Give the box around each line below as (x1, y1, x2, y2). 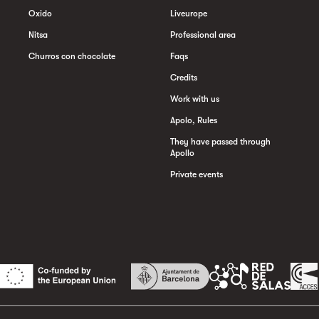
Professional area (170, 29, 236, 40)
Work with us (170, 93, 219, 104)
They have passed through (170, 136, 271, 147)
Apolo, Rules (170, 115, 217, 125)
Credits (170, 72, 197, 83)
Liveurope (170, 8, 207, 19)
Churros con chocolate (28, 51, 115, 61)
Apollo (170, 147, 194, 158)
